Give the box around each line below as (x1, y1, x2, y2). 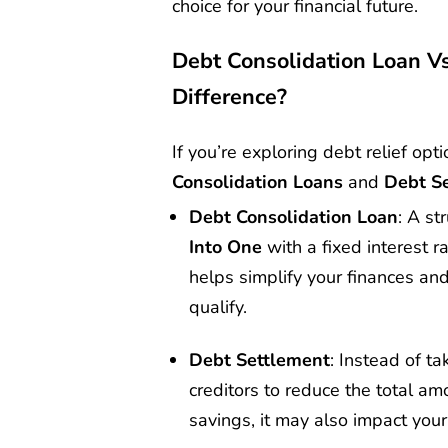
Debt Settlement (189, 347, 330, 372)
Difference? (172, 81, 287, 112)
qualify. (189, 295, 247, 320)
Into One (189, 235, 262, 260)
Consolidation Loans (172, 170, 343, 195)
